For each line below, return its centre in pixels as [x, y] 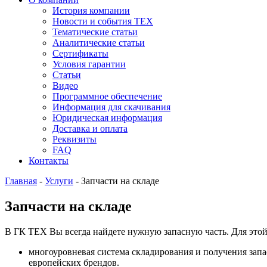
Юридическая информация [107, 118]
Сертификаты [80, 53]
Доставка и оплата [90, 128]
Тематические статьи [95, 32]
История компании [91, 10]
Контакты [49, 161]
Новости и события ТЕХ [103, 21]
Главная [21, 181]
